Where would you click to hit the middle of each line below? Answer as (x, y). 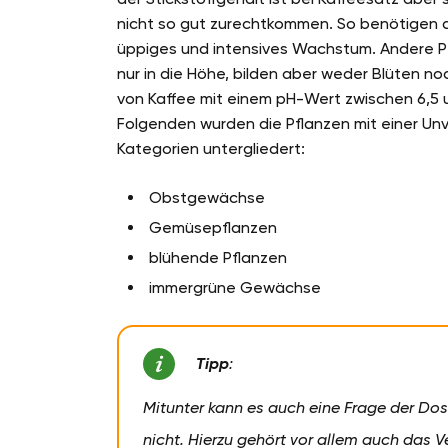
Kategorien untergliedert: (211, 149)
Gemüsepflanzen (213, 228)
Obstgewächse (207, 198)
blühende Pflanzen (218, 258)
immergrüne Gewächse (235, 288)
